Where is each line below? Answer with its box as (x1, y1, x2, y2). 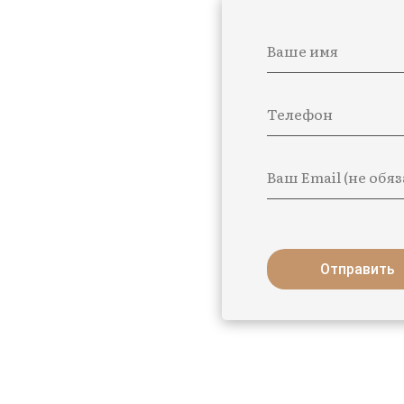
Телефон (267, 102, 333, 124)
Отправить (319, 260, 395, 278)
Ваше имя (267, 39, 338, 61)
